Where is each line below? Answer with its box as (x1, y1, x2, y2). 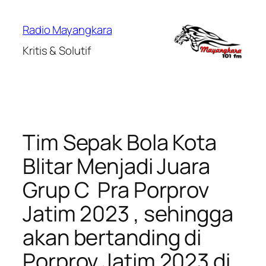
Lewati (4, 4, 36, 19)
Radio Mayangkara (23, 22, 112, 37)
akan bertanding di (23, 223, 202, 252)
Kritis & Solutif (23, 43, 91, 58)
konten (4, 33, 40, 49)
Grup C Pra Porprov (23, 175, 210, 205)
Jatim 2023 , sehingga (23, 199, 233, 229)
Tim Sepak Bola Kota (23, 128, 217, 157)
